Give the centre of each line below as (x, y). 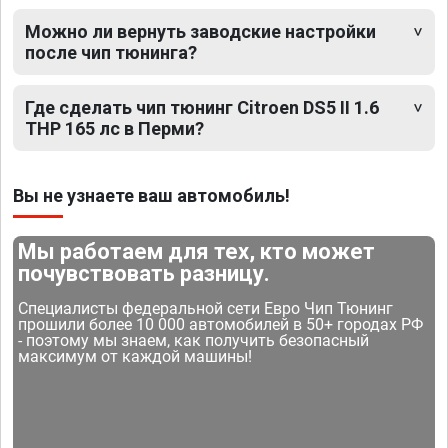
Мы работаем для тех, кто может (197, 252)
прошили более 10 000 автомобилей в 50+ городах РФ (221, 325)
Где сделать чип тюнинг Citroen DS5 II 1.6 (202, 108)
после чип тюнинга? (111, 53)
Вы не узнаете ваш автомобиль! (151, 196)
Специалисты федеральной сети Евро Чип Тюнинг (206, 309)
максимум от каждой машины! (135, 357)
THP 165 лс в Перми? (114, 129)
